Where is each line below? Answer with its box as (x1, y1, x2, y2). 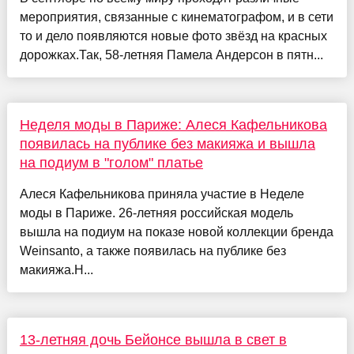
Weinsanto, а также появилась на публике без (19, 244, 286, 258)
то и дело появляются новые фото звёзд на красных (19, 29, 327, 43)
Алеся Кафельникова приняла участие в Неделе (19, 187, 304, 201)
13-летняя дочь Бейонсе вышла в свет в (19, 332, 287, 348)
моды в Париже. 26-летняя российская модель (19, 206, 293, 220)
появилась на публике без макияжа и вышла (19, 136, 315, 153)
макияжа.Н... (19, 263, 93, 277)
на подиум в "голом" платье (19, 155, 203, 171)
